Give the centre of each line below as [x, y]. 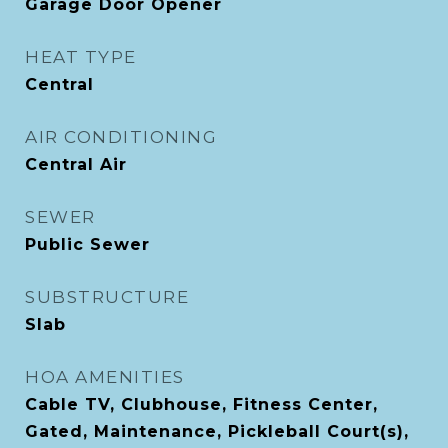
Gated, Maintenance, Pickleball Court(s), [217, 431]
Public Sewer [87, 244]
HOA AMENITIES [105, 377]
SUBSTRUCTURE [107, 297]
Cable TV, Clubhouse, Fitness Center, [201, 404]
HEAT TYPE [81, 57]
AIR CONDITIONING [121, 137]
